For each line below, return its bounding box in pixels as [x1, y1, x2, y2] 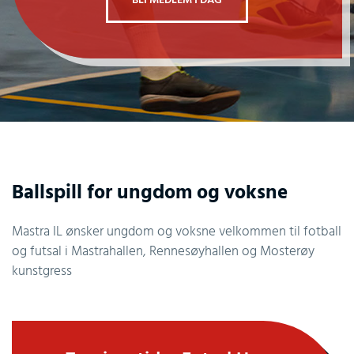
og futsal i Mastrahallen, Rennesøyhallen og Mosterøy [12, 240, 314, 262]
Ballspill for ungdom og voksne [12, 177, 288, 209]
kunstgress [12, 260, 72, 282]
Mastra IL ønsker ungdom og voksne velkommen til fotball [12, 220, 341, 243]
